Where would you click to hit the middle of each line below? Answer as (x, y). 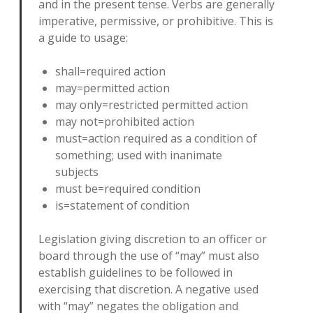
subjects (77, 172)
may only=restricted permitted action (152, 105)
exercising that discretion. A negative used (148, 289)
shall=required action (110, 71)
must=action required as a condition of (156, 138)
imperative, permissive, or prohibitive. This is (156, 21)
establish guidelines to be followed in (136, 272)
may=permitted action (112, 88)
